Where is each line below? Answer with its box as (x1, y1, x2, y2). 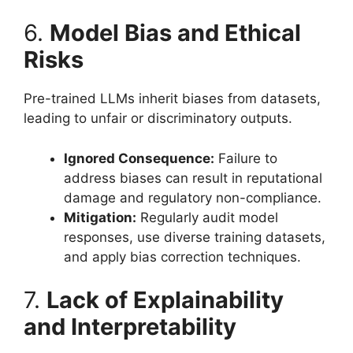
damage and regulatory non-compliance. (64, 189, 321, 206)
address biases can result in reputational (64, 169, 322, 186)
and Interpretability (24, 313, 236, 340)
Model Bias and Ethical (50, 19, 301, 46)
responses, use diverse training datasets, (64, 229, 325, 245)
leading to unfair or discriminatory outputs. (24, 110, 292, 126)
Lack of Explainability (46, 286, 284, 314)
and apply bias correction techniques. (64, 248, 301, 265)
